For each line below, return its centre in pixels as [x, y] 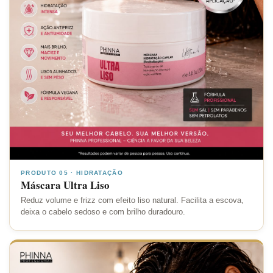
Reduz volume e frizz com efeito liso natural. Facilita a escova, [132, 200]
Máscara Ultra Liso [65, 185]
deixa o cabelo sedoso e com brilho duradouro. [103, 212]
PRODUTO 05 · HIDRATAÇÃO [72, 172]
